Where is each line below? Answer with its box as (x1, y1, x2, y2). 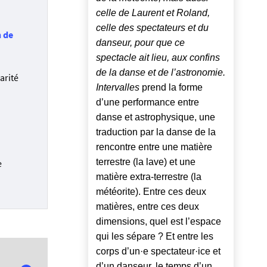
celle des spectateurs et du (96, 23, 209, 33)
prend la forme (139, 82, 203, 93)
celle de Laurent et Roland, (96, 8, 210, 18)
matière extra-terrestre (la (96, 172, 201, 182)
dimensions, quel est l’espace (96, 216, 221, 227)
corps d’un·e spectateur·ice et (96, 246, 221, 257)
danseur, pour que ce (96, 38, 185, 48)
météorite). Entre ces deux (96, 187, 206, 197)
